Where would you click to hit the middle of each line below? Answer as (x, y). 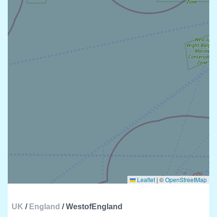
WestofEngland (94, 207)
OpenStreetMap (186, 179)
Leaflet (145, 179)
